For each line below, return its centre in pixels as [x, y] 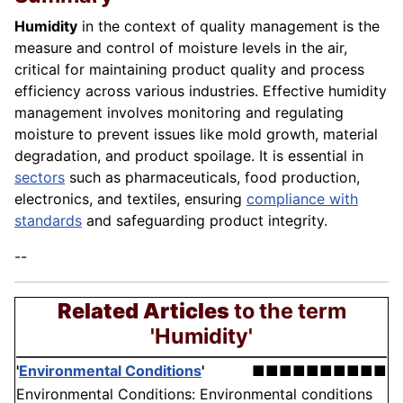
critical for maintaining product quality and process [189, 70]
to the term [287, 311]
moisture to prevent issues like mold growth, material [196, 134]
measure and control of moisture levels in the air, [181, 48]
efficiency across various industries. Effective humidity [201, 91]
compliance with [302, 199]
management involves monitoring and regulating [179, 113]
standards [48, 221]
